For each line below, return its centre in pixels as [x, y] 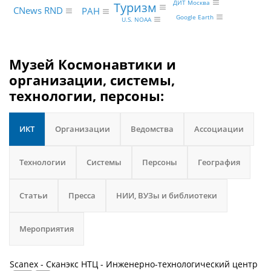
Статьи [34, 195]
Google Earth [195, 17]
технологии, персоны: [87, 96]
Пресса [82, 195]
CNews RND [38, 11]
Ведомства [152, 129]
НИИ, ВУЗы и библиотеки [167, 195]
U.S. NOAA [137, 20]
